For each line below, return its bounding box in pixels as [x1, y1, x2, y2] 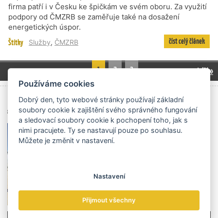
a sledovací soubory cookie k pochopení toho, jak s [18, 115, 188, 124]
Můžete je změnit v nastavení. [18, 136, 115, 145]
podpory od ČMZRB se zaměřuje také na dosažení [8, 12, 180, 21]
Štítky [8, 37, 23, 48]
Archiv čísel [7, 98, 52, 115]
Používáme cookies [18, 79, 95, 89]
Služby [29, 38, 51, 46]
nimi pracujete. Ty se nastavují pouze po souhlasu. [18, 126, 183, 134]
